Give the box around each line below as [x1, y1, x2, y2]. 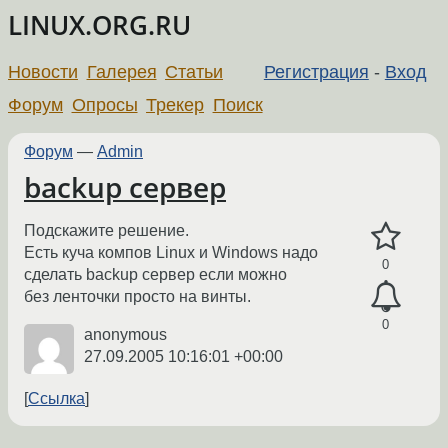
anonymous [84, 326, 167, 344]
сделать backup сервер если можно [24, 266, 287, 284]
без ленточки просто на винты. [24, 288, 251, 306]
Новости [8, 61, 78, 82]
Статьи [165, 61, 224, 82]
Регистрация [263, 61, 369, 82]
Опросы [71, 94, 138, 115]
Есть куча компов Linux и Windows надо [24, 244, 318, 262]
